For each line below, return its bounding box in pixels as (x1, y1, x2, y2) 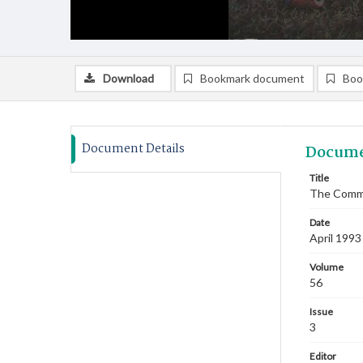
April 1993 (310, 231, 361, 245)
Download (103, 71, 154, 85)
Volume (310, 261, 344, 273)
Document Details (82, 139, 185, 159)
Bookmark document (200, 71, 305, 85)
